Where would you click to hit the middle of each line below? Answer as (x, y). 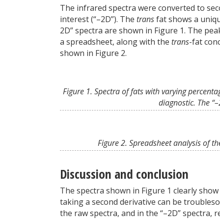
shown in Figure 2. (93, 53)
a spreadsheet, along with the (116, 41)
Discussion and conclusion (124, 174)
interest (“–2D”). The (98, 19)
